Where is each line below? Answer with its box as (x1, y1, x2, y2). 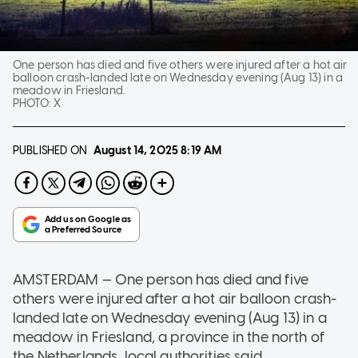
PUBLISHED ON (13, 143, 87, 157)
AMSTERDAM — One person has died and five (13, 270, 308, 288)
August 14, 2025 (93, 143, 179, 157)
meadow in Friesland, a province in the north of (13, 328, 325, 346)
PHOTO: (13, 96, 54, 110)
